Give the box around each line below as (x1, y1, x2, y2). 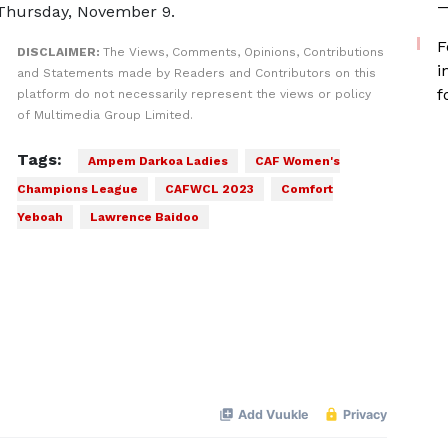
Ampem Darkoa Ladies (87, 154, 228, 168)
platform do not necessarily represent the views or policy (16, 87, 371, 101)
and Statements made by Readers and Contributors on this (16, 66, 376, 80)
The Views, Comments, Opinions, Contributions (102, 45, 384, 59)
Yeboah (16, 210, 63, 224)
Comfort (280, 182, 333, 196)
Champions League (16, 182, 138, 196)
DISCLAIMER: (16, 45, 103, 59)
